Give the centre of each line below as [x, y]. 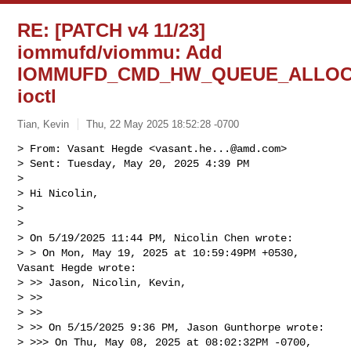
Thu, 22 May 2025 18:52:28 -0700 [163, 124]
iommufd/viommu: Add [120, 52]
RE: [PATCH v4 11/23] [112, 30]
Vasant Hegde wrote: [77, 268]
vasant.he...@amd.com [218, 148]
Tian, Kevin [43, 124]
